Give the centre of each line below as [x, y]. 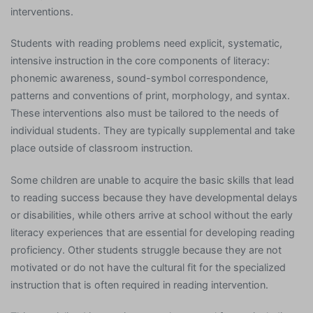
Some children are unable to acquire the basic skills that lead [152, 180]
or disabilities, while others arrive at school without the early [152, 214]
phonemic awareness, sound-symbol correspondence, [139, 78]
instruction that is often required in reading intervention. [139, 284]
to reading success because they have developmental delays [154, 197]
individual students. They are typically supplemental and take [153, 131]
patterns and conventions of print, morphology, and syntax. [150, 96]
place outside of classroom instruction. [102, 148]
